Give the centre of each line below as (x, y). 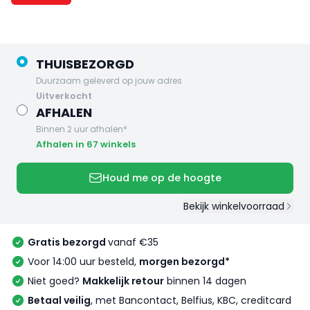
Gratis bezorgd (68, 243)
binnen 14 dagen (205, 281)
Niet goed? (55, 281)
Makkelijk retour (123, 281)
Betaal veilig (59, 301)
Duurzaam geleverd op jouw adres (109, 80)
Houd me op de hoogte (162, 178)
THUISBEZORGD (85, 64)
